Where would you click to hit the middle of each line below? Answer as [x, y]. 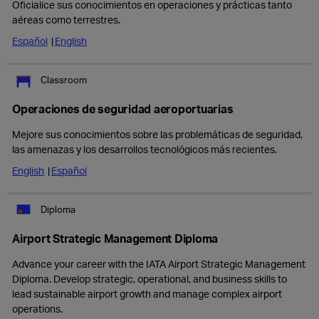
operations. [37, 309]
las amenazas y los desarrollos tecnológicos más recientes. [145, 149]
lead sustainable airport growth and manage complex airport [147, 294]
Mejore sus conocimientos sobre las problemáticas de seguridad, [157, 134]
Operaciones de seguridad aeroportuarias [123, 109]
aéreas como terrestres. [66, 20]
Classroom [64, 79]
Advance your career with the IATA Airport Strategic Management [159, 264]
